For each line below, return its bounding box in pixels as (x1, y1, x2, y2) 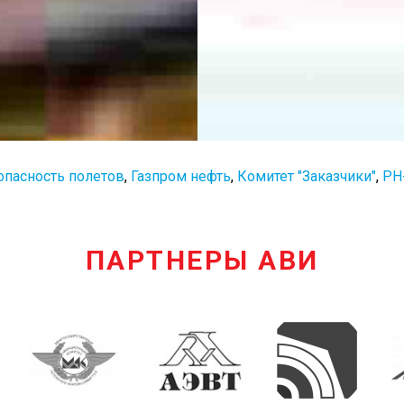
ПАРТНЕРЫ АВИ (85, 244, 319, 276)
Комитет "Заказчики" (237, 168, 376, 185)
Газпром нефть (131, 168, 231, 185)
